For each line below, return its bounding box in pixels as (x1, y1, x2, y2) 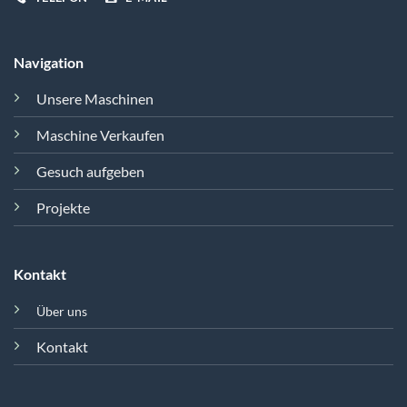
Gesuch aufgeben (35, 163, 144, 181)
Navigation (13, 54, 84, 72)
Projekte (35, 199, 90, 217)
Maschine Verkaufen (35, 126, 164, 144)
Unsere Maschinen (35, 90, 154, 108)
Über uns (35, 303, 87, 320)
